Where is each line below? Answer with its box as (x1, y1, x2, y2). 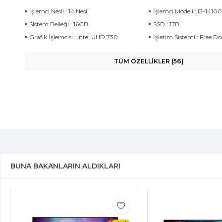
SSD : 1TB (153, 20, 179, 28)
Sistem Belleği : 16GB (29, 20, 88, 28)
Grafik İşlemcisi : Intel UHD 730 (29, 33, 118, 41)
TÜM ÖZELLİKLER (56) (113, 57, 184, 65)
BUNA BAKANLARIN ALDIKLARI (10, 162, 120, 170)
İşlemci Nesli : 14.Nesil (29, 7, 89, 15)
